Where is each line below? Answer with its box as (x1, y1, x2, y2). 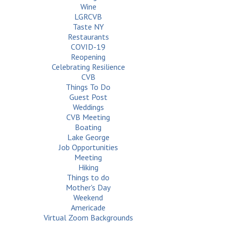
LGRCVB (74, 12, 102, 22)
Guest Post (69, 92, 107, 102)
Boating (75, 122, 102, 132)
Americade (71, 202, 106, 212)
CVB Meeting (66, 112, 110, 122)
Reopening (71, 52, 106, 62)
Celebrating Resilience (51, 62, 125, 72)
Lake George (67, 132, 109, 142)
